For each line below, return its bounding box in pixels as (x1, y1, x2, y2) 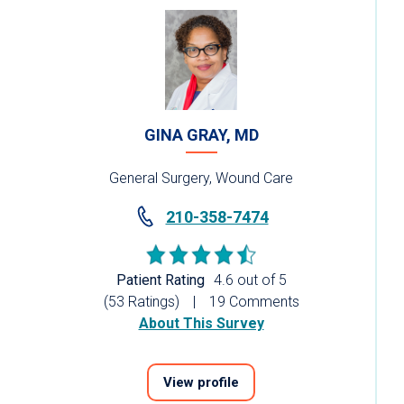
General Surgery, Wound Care (109, 170, 293, 187)
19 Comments (208, 293, 299, 311)
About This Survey (138, 315, 264, 333)
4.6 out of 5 (213, 271, 287, 289)
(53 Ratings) (103, 293, 179, 311)
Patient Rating (115, 271, 205, 289)
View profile (163, 374, 239, 391)
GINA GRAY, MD (143, 125, 259, 144)
